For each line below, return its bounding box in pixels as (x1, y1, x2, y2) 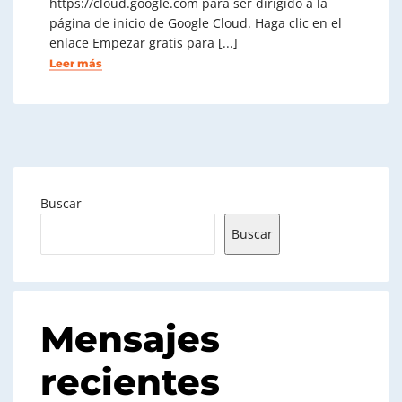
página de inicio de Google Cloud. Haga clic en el (49, 14, 342, 31)
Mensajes (40, 317, 220, 361)
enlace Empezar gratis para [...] (49, 34, 238, 51)
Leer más (49, 57, 102, 70)
